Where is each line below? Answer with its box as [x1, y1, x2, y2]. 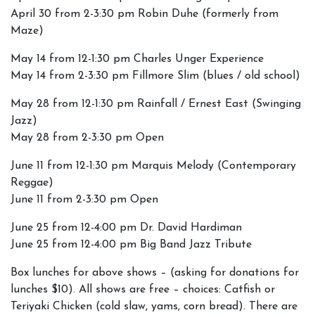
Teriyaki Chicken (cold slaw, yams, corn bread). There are [11, 301, 297, 312]
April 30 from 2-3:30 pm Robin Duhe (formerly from [11, 8, 278, 20]
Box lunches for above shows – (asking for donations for [11, 267, 299, 278]
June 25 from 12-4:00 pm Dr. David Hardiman [11, 222, 242, 233]
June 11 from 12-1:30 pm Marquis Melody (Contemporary [11, 160, 296, 172]
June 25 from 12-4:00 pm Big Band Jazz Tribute [11, 239, 252, 250]
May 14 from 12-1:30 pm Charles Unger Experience [11, 53, 264, 65]
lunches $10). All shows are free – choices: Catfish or [11, 284, 275, 295]
